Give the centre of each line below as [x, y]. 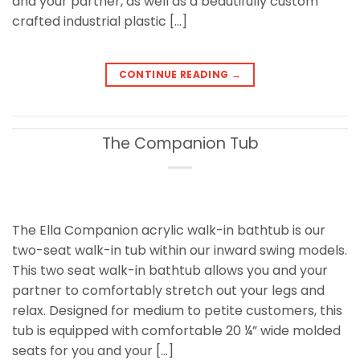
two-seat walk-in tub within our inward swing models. [180, 250]
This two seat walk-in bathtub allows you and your [170, 270]
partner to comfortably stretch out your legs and [168, 290]
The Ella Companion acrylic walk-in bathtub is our [169, 230]
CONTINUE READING [175, 74]
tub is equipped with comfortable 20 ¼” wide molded [176, 330]
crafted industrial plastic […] [100, 22]
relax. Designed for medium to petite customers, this [177, 310]
